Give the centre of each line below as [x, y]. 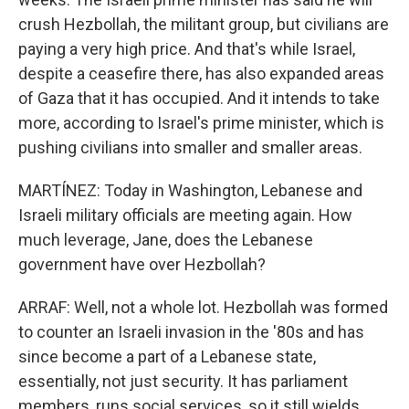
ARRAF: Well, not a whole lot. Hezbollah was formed [203, 307]
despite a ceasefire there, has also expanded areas [201, 73]
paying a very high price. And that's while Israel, [187, 49]
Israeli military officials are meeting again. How [185, 215]
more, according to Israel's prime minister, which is [201, 123]
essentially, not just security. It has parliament [183, 381]
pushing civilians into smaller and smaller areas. [190, 147]
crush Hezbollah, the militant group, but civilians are [204, 24]
